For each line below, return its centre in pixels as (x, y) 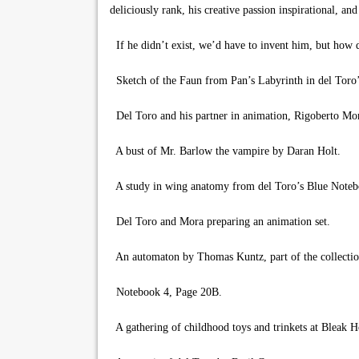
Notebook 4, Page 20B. (166, 292)
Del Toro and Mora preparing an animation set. (220, 222)
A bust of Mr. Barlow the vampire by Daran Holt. (225, 151)
